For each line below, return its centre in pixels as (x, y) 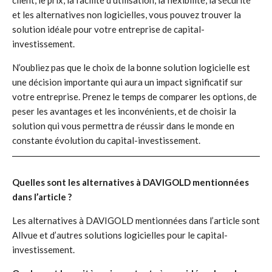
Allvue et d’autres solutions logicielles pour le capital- (120, 235)
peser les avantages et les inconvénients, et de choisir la (124, 111)
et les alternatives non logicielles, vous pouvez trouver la (127, 15)
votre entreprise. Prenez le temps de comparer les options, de (134, 97)
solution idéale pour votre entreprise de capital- (108, 29)
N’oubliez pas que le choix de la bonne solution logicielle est (131, 67)
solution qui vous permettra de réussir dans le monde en (123, 126)
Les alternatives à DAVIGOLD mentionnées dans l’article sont (136, 220)
